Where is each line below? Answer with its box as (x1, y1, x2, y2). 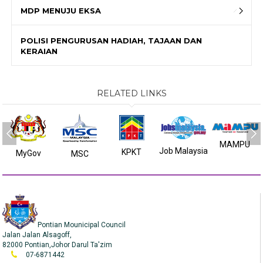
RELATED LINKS (96, 88, 167, 99)
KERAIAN (21, 46, 58, 56)
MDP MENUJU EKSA (21, 6, 102, 16)
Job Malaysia (159, 146, 208, 156)
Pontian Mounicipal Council (38, 221, 126, 230)
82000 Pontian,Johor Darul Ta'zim (2, 241, 113, 249)
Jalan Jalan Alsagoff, (2, 231, 72, 240)
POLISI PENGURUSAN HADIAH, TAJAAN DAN (21, 36, 203, 46)
